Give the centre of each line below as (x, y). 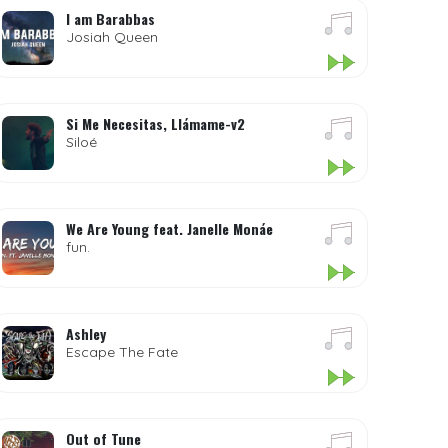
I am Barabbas (111, 18)
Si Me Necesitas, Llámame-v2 (156, 123)
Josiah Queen (112, 37)
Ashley (86, 333)
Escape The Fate (122, 352)
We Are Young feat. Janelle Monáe (170, 228)
